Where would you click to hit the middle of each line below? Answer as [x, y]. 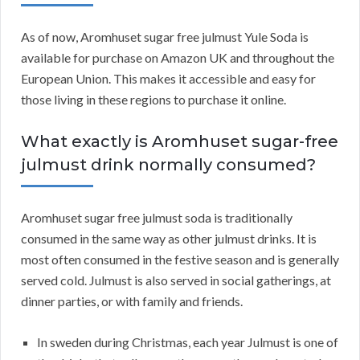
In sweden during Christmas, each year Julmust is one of [188, 342]
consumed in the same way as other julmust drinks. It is [169, 239]
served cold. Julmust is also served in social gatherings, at [176, 280]
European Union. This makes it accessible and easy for [168, 79]
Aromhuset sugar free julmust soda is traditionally [157, 218]
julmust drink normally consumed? [168, 165]
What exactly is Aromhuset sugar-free [180, 142]
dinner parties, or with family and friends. [132, 301]
